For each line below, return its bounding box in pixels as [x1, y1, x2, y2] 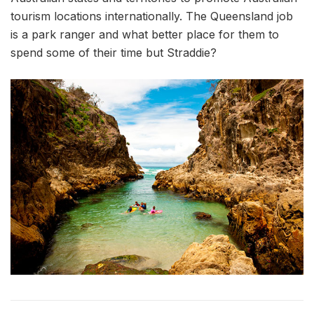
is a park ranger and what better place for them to [11, 27, 279, 41]
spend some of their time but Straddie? [11, 46, 217, 60]
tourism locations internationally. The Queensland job [11, 9, 293, 23]
